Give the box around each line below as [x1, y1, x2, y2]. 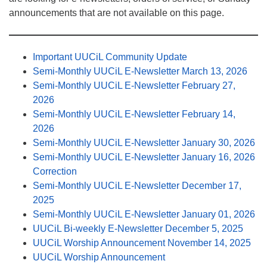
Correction [33, 166, 77, 176]
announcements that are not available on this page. [9, 7, 224, 18]
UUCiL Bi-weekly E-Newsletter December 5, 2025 [33, 223, 243, 234]
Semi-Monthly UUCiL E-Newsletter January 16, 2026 [33, 151, 255, 162]
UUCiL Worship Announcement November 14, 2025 [33, 237, 251, 248]
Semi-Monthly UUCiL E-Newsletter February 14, [33, 108, 235, 119]
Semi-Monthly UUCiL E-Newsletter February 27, [33, 80, 235, 91]
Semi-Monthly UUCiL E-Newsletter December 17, [33, 180, 241, 191]
